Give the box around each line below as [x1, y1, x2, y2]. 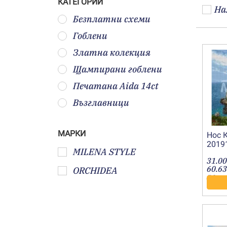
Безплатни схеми [73, 13, 150, 25]
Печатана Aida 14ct [73, 80, 159, 92]
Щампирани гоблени [73, 63, 162, 75]
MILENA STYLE [73, 146, 136, 158]
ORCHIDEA [73, 165, 118, 176]
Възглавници [73, 97, 129, 108]
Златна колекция [73, 47, 150, 58]
